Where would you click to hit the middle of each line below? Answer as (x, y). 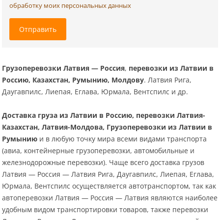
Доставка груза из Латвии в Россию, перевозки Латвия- (104, 115)
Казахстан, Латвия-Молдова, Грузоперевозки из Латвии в (107, 127)
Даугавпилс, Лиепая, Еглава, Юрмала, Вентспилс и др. (95, 92)
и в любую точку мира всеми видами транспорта (122, 139)
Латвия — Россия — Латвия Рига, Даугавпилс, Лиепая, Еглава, (108, 174)
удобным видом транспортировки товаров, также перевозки (105, 210)
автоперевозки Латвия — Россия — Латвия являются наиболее (110, 198)
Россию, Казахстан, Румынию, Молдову (73, 80)
